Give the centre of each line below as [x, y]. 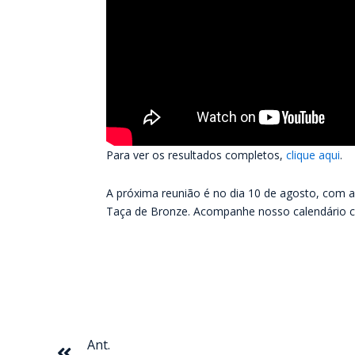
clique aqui [313, 155]
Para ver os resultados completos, [197, 155]
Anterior [102, 315]
